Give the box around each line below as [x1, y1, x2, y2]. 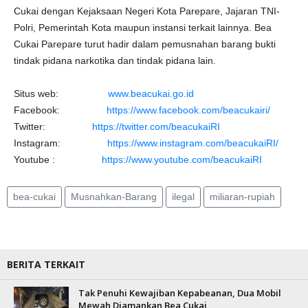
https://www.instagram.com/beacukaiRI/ [107, 137, 278, 148]
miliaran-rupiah [210, 191, 275, 202]
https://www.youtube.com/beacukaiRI [102, 154, 262, 165]
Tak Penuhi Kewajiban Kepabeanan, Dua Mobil [78, 287, 281, 299]
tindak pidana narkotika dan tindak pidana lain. [14, 55, 216, 66]
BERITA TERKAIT [7, 258, 85, 271]
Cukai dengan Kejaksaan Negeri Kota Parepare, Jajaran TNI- [14, 5, 280, 16]
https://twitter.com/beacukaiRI [92, 121, 220, 132]
